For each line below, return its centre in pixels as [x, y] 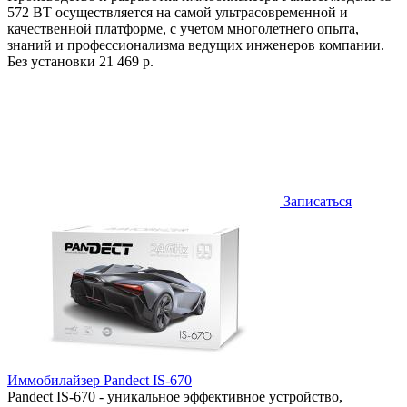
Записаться [316, 201]
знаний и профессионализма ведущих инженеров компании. [196, 45]
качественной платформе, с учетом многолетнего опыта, [183, 28]
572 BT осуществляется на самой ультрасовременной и [178, 12]
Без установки [53, 61]
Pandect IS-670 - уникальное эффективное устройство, [175, 396]
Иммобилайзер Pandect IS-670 [99, 380]
